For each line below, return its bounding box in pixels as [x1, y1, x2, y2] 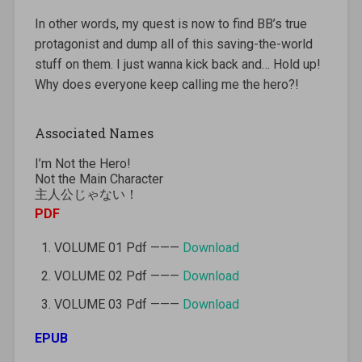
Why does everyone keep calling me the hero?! [34, 76, 299, 92]
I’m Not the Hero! [34, 155, 131, 171]
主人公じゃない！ [34, 186, 138, 202]
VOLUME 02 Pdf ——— [53, 267, 183, 284]
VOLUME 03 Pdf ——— [53, 296, 183, 312]
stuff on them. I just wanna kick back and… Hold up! [34, 56, 321, 72]
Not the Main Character [34, 170, 163, 187]
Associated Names [34, 124, 154, 141]
